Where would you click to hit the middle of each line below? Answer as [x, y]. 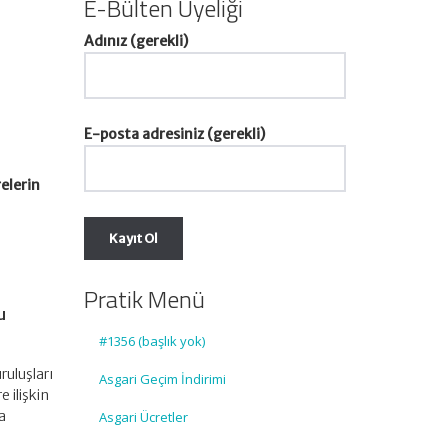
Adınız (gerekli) [135, 41]
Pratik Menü [144, 299]
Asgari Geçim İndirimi [162, 379]
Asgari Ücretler [143, 417]
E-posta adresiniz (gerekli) [174, 134]
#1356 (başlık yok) [151, 341]
